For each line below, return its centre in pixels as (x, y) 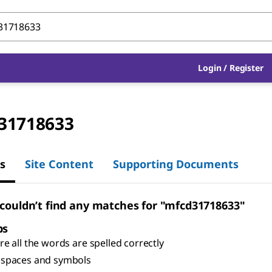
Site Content (59, 164)
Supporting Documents (176, 164)
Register (246, 68)
